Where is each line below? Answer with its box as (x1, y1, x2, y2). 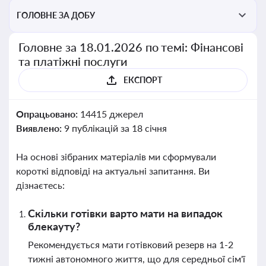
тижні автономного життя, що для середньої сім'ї (28, 253, 245, 264)
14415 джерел (80, 108, 143, 119)
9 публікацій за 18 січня (64, 122, 167, 134)
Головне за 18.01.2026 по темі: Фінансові (18, 40, 244, 54)
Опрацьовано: (16, 108, 80, 119)
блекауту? (28, 220, 80, 233)
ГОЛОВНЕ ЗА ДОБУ (17, 10, 95, 20)
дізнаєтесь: (16, 179, 65, 191)
